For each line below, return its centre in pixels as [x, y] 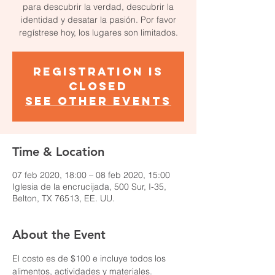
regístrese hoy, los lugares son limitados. [98, 33]
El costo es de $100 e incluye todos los [90, 258]
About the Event [59, 234]
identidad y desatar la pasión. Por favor [98, 20]
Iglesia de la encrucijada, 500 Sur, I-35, [89, 187]
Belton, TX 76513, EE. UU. [64, 198]
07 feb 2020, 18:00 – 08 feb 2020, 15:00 [91, 175]
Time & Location [58, 152]
